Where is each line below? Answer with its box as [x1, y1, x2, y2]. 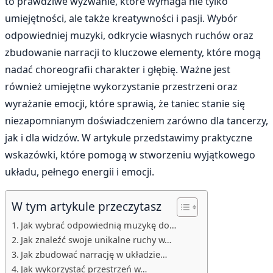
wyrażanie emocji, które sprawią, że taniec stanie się [5, 97, 245, 111]
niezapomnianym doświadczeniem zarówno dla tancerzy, [5, 114, 268, 128]
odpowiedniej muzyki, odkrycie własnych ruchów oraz [5, 29, 253, 43]
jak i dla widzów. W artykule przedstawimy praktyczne [5, 131, 252, 145]
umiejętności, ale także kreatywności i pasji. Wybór [5, 12, 238, 26]
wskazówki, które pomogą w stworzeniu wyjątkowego [5, 148, 255, 162]
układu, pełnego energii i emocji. [5, 165, 154, 179]
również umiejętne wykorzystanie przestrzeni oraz [5, 80, 238, 94]
